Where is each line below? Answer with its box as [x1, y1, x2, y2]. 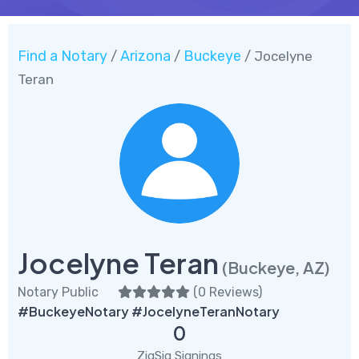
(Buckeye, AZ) [222, 256, 330, 277]
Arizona [120, 46, 171, 65]
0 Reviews [198, 284, 258, 300]
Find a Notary [18, 46, 107, 65]
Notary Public [18, 284, 99, 300]
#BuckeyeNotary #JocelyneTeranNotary [18, 302, 280, 320]
